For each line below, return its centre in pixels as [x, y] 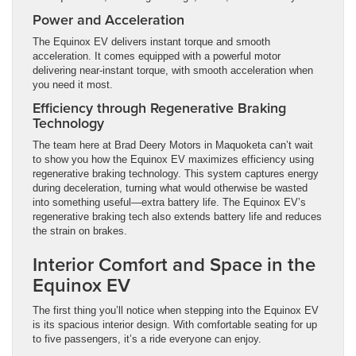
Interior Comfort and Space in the [174, 264]
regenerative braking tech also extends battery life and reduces [177, 216]
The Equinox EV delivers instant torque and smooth [151, 41]
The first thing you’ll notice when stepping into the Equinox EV [176, 310]
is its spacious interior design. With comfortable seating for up [175, 324]
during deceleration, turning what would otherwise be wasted [170, 188]
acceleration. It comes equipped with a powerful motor [157, 56]
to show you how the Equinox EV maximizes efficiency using [173, 159]
